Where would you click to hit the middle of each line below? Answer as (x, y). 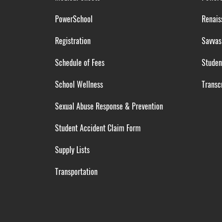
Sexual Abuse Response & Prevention (109, 106)
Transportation (76, 171)
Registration (72, 41)
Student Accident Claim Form (97, 128)
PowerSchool (74, 19)
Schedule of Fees (79, 62)
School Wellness (79, 84)
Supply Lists (71, 150)
